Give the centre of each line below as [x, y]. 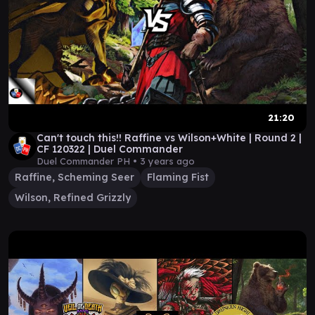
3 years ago [167, 161]
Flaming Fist [178, 177]
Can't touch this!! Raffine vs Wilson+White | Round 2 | [169, 138]
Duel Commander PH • [88, 161]
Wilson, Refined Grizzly [73, 198]
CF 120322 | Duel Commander [110, 149]
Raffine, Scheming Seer [75, 177]
